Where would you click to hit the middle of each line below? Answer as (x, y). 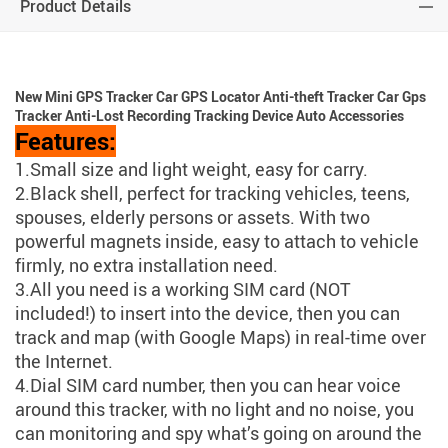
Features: (65, 141)
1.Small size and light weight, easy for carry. (191, 169)
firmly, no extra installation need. (146, 265)
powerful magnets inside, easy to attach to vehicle (217, 241)
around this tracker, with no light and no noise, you (214, 409)
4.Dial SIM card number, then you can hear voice (208, 385)
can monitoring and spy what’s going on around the (218, 433)
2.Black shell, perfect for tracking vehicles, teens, (212, 193)
